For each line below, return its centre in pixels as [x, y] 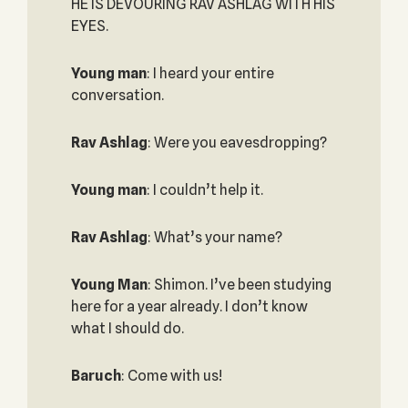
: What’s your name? [214, 237]
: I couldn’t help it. [204, 190]
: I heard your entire [210, 73]
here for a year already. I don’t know [189, 306]
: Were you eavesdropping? [237, 143]
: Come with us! [171, 376]
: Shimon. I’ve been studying [239, 285]
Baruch [96, 376]
